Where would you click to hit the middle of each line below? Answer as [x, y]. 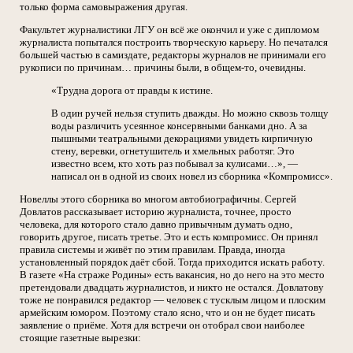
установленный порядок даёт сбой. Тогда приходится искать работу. [172, 262]
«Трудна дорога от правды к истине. [132, 90]
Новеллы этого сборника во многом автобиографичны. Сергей [158, 199]
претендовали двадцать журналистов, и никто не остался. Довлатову [172, 287]
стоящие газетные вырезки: [80, 338]
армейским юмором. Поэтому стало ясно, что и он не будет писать [167, 312]
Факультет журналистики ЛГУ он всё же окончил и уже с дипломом [169, 30]
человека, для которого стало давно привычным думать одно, [156, 224]
